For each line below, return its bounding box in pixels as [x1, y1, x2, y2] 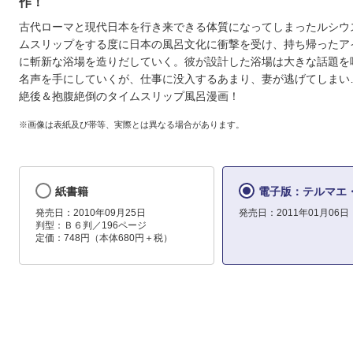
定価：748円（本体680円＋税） [35, 232, 173, 244]
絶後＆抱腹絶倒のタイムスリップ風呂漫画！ [19, 90, 240, 103]
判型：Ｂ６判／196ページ [35, 220, 147, 232]
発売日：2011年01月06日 [238, 207, 349, 219]
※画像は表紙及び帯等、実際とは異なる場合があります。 [19, 119, 244, 129]
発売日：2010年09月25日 [35, 207, 146, 219]
